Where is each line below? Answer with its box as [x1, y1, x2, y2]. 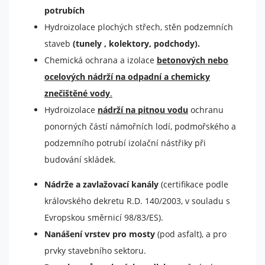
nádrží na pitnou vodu [98, 104, 188, 115]
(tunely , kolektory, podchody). [70, 38, 200, 49]
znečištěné [44, 88, 90, 99]
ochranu [188, 104, 224, 115]
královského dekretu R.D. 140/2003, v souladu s [44, 195, 230, 206]
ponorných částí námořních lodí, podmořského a [44, 121, 236, 132]
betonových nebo [157, 54, 228, 66]
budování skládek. [44, 154, 116, 165]
